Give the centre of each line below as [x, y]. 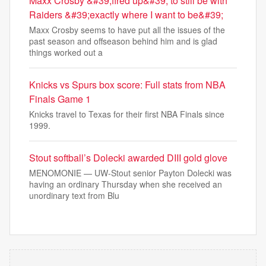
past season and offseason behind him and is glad [123, 41]
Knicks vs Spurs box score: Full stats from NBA [127, 85]
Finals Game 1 [60, 99]
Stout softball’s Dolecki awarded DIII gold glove [128, 158]
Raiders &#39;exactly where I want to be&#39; [126, 15]
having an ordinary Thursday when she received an [126, 184]
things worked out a [66, 53]
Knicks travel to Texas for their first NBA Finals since [127, 114]
